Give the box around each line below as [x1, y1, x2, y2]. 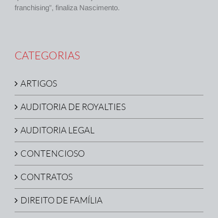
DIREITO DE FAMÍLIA [20, 195, 103, 206]
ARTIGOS [20, 78, 57, 89]
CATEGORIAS [15, 49, 80, 62]
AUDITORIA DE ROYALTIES [20, 101, 126, 112]
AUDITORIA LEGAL [20, 125, 94, 136]
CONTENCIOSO [20, 148, 85, 159]
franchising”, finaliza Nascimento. [15, 3, 120, 12]
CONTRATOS [20, 171, 73, 182]
